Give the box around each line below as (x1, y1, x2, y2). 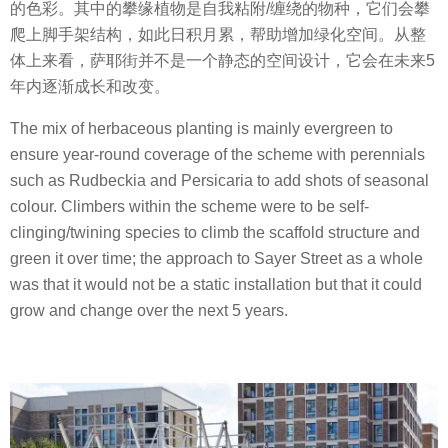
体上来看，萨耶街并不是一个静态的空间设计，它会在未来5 (10, 51, 435, 69)
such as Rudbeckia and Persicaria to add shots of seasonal (10, 172, 429, 190)
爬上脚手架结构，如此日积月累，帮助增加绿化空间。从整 (10, 25, 426, 43)
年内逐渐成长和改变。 (10, 77, 170, 95)
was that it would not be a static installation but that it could (10, 276, 422, 294)
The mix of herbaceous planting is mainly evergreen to (10, 120, 393, 138)
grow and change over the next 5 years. (10, 302, 288, 320)
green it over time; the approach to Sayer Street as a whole (10, 250, 423, 268)
